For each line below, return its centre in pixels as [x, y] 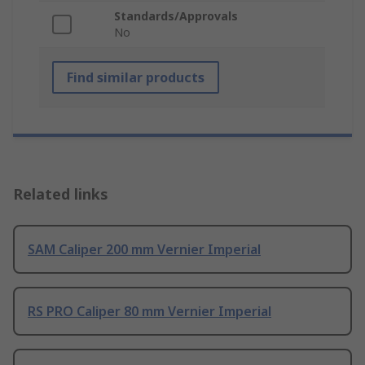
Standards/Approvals [176, 16]
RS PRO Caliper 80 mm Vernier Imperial [150, 312]
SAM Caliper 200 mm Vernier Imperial [144, 250]
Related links [61, 194]
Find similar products [136, 78]
